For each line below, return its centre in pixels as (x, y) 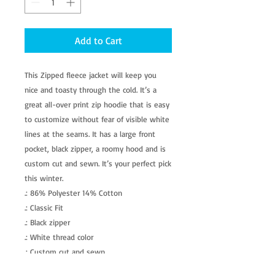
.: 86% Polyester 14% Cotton (73, 193)
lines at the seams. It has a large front (90, 134)
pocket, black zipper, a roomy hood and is (95, 149)
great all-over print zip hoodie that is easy (97, 105)
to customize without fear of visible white (97, 119)
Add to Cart (98, 41)
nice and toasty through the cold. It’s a (91, 90)
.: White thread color (59, 237)
